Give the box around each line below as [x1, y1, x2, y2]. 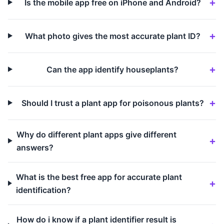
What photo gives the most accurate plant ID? [24, 30, 200, 41]
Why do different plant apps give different [16, 129, 176, 139]
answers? [16, 142, 53, 152]
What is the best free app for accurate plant [15, 171, 182, 182]
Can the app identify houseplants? [46, 64, 179, 74]
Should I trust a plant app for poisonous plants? [21, 97, 204, 108]
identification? [15, 184, 71, 195]
